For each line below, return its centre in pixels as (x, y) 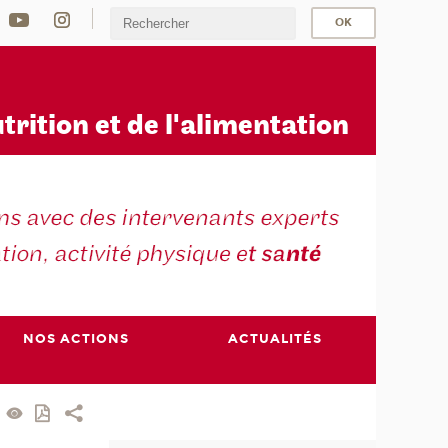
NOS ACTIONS (75, 338)
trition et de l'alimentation (176, 126)
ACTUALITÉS (275, 338)
